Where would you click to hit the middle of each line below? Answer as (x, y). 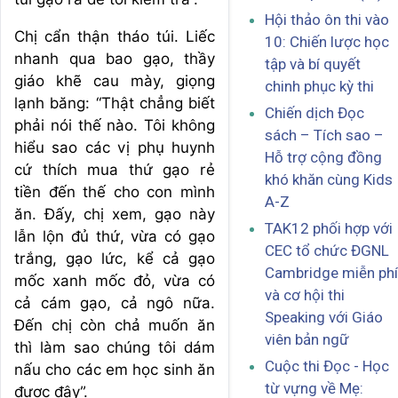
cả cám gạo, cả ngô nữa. (115, 302)
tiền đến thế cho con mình (115, 191)
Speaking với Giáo (324, 318)
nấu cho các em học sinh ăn (115, 369)
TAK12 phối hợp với (329, 229)
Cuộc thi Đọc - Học (327, 366)
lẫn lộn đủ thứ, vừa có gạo (115, 236)
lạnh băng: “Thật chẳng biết (115, 103)
